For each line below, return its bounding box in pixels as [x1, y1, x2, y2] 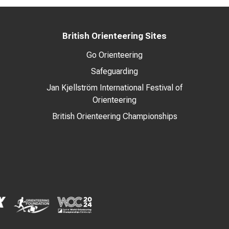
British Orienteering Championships [52, 111, 177, 121]
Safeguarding [91, 66, 138, 76]
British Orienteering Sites [62, 31, 167, 41]
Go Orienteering [86, 50, 143, 60]
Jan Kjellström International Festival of [47, 83, 182, 93]
